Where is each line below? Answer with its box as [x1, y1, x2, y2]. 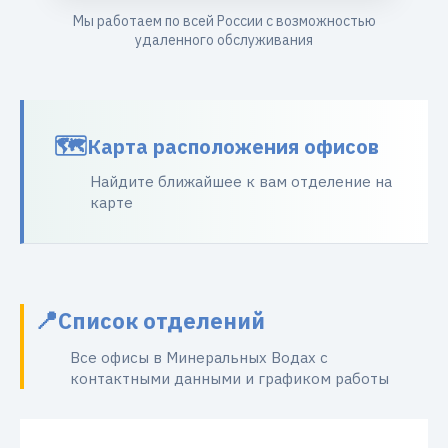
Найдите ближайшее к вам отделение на [90, 172, 392, 191]
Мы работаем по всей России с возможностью [72, 12, 376, 30]
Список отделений [58, 305, 265, 335]
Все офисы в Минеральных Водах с [70, 348, 328, 367]
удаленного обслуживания [135, 31, 313, 49]
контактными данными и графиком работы [70, 369, 389, 388]
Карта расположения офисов [87, 132, 379, 160]
